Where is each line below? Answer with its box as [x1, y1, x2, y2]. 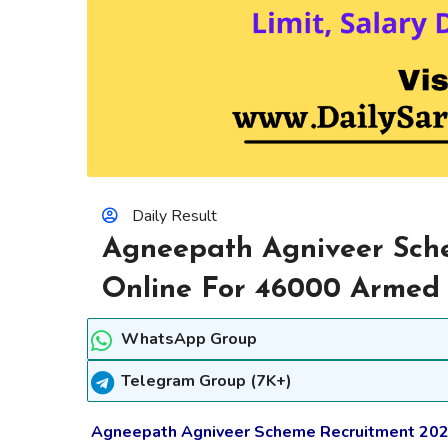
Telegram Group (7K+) [121, 369, 292, 392]
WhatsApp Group [121, 327, 257, 350]
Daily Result [132, 204, 217, 227]
